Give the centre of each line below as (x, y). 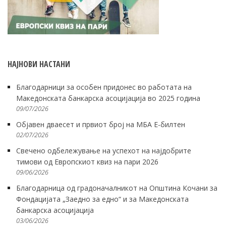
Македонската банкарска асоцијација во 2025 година (108, 98)
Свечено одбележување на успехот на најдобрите (104, 150)
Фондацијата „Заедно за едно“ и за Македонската (102, 199)
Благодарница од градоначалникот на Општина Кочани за (117, 188)
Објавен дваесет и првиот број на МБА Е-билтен (101, 124)
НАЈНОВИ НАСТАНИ (39, 64)
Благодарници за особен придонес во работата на (104, 87)
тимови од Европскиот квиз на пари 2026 (87, 161)
